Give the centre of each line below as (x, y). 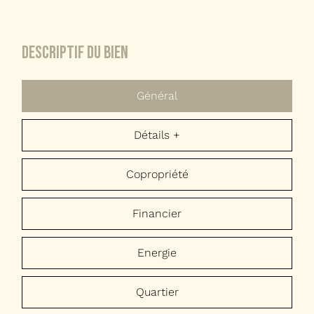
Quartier (157, 292)
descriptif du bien (78, 53)
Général (157, 95)
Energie (157, 252)
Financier (157, 213)
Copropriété (157, 174)
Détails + (157, 135)
